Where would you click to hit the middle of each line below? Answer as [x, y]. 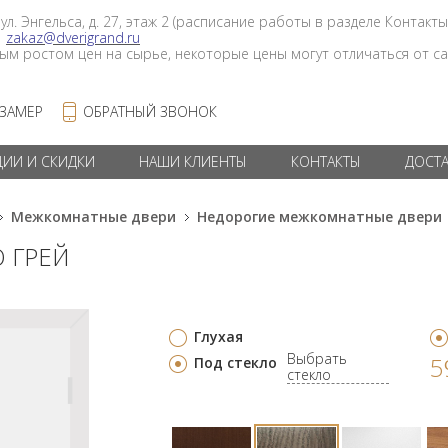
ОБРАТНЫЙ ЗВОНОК [150, 111]
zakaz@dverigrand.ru [73, 37]
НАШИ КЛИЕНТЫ [193, 161]
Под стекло [235, 362]
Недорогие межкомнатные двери [319, 216]
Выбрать [317, 358]
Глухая [218, 336]
